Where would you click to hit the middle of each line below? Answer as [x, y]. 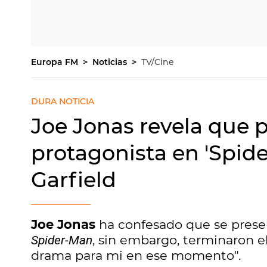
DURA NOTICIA [63, 101]
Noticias [111, 62]
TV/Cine [158, 62]
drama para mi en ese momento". [136, 255]
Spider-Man [62, 240]
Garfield [74, 180]
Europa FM [56, 62]
